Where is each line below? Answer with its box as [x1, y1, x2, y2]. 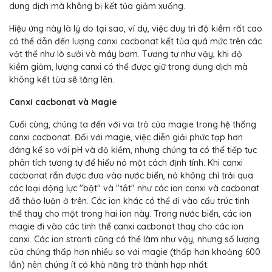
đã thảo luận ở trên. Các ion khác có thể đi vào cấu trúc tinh [9, 195, 250, 207]
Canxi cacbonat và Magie [9, 97, 117, 108]
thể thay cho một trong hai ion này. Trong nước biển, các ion [9, 208, 251, 220]
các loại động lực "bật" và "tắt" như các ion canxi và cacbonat [9, 183, 259, 194]
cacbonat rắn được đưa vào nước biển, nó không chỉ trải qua [9, 170, 253, 182]
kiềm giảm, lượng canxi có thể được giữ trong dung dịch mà [9, 61, 248, 73]
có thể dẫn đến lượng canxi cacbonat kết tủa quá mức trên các [9, 36, 262, 47]
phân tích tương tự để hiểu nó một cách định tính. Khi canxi [9, 157, 243, 169]
